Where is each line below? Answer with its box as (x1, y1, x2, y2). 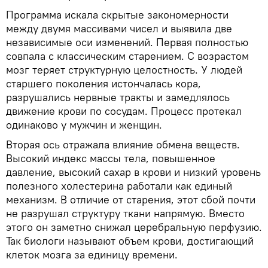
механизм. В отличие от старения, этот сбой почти (6, 192, 255, 206)
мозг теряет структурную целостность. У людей (6, 62, 242, 77)
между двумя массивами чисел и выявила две (6, 21, 232, 35)
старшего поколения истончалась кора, (6, 76, 201, 90)
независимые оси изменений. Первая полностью (6, 35, 248, 49)
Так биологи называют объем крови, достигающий (6, 233, 254, 248)
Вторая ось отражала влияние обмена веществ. (6, 137, 240, 151)
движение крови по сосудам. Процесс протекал (6, 103, 242, 118)
